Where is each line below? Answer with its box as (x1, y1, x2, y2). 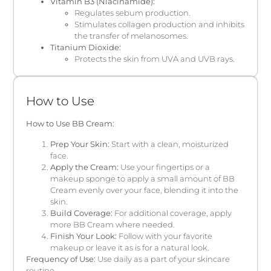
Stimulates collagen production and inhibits (74, 19, 245, 30)
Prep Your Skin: (50, 139, 110, 149)
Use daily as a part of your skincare (96, 253, 230, 264)
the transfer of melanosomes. (74, 31, 189, 41)
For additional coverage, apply (113, 207, 232, 218)
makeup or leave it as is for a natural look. (50, 242, 210, 252)
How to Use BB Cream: (26, 119, 115, 129)
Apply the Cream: (50, 162, 119, 172)
